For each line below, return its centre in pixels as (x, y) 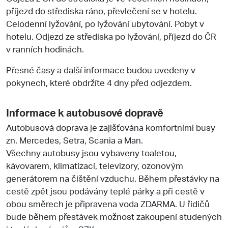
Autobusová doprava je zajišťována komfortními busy (111, 127)
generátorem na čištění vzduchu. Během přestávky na (113, 178)
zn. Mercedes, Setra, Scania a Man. (75, 140)
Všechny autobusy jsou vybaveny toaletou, (91, 152)
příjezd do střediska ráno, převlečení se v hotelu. (102, 10)
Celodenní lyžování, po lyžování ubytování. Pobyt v (105, 23)
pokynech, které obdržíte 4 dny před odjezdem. (99, 82)
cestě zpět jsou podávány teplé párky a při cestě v (105, 191)
